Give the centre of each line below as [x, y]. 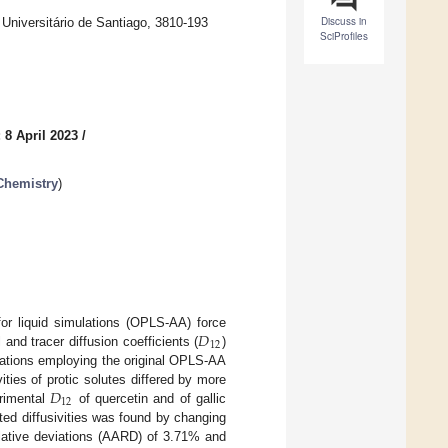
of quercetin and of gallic [150, 398]
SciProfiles [344, 36]
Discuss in [344, 21]
